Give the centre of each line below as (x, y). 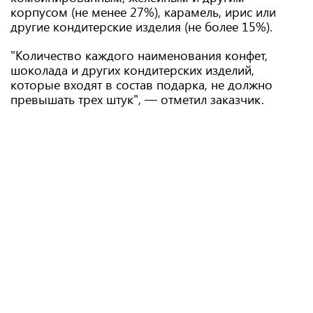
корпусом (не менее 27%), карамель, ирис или (143, 12)
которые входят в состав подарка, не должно (141, 85)
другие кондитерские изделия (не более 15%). (141, 27)
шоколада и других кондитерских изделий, (132, 70)
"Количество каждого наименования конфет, (139, 55)
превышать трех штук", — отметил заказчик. (137, 99)
